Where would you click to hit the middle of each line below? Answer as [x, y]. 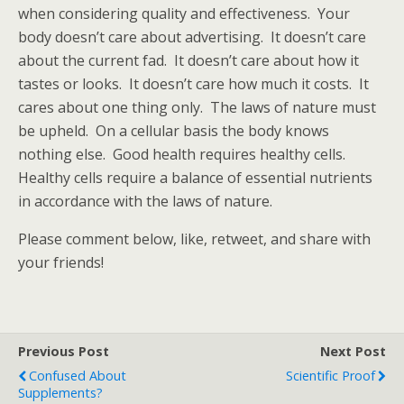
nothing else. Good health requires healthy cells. [184, 154]
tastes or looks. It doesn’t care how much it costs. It [193, 84]
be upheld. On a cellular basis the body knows [174, 131]
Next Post [353, 351]
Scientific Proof [331, 376]
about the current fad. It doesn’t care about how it [188, 60]
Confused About [78, 376]
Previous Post [64, 351]
